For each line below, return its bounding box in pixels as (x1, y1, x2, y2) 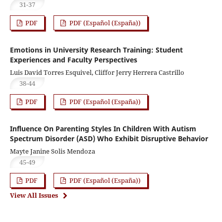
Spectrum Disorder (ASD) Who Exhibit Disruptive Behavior (9, 133, 208, 143)
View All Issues (9, 190, 58, 200)
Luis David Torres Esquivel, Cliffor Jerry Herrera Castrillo (9, 67, 184, 77)
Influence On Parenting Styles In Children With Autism (9, 123, 196, 133)
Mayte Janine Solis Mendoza (9, 146, 95, 156)
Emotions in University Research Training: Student (9, 45, 183, 55)
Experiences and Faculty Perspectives (9, 55, 137, 64)
